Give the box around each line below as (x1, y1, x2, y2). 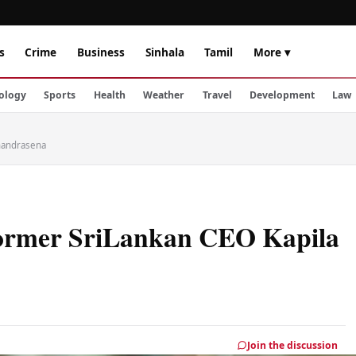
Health (93, 88, 126, 102)
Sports (44, 88, 76, 102)
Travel (202, 88, 232, 102)
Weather (143, 88, 185, 102)
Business (76, 44, 125, 60)
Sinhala (145, 44, 184, 60)
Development (249, 88, 315, 102)
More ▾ (253, 44, 290, 60)
